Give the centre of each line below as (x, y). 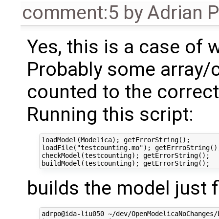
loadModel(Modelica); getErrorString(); (116, 140)
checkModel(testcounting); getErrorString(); (125, 155)
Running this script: (110, 115)
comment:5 (70, 13)
